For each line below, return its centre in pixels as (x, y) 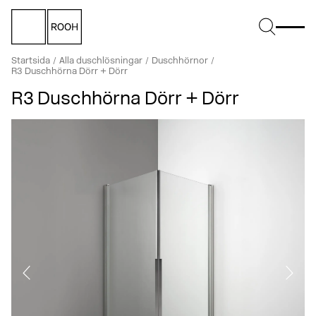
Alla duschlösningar (101, 61)
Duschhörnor (180, 61)
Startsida (31, 61)
